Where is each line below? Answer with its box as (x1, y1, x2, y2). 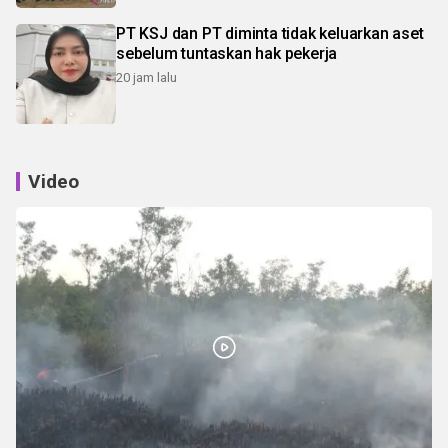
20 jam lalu (116, 69, 177, 85)
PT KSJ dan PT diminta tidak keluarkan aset (116, 23, 424, 43)
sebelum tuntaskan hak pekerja (116, 43, 338, 63)
